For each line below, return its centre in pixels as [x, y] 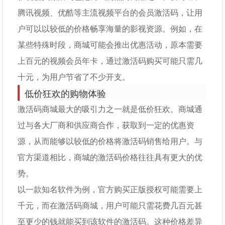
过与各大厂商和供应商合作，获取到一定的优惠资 [106, 125]
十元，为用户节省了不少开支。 [74, 77]
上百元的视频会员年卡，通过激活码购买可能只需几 [110, 61]
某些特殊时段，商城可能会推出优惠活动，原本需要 [110, 44]
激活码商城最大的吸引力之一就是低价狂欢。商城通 [110, 109]
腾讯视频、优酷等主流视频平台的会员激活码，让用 [110, 12]
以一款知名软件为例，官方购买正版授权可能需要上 [110, 189]
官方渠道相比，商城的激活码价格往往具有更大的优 [110, 157]
